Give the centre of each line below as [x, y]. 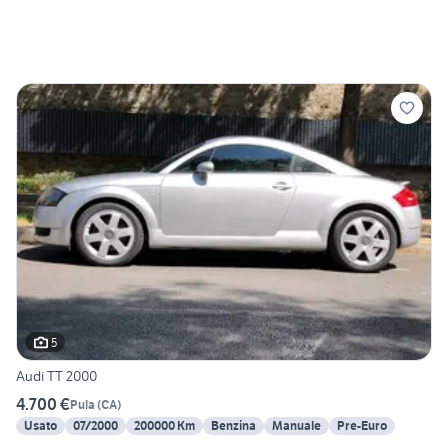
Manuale [296, 426]
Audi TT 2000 [56, 376]
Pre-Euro [362, 426]
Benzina [233, 426]
